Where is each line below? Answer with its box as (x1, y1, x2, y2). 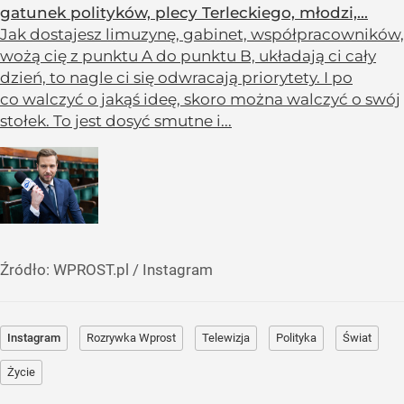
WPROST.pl (53, 261, 129, 280)
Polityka (276, 331, 317, 345)
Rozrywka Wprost (87, 331, 176, 345)
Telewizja (202, 331, 250, 345)
